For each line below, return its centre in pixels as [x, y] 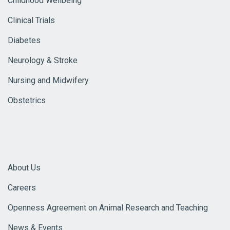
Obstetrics [27, 100]
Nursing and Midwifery [48, 80]
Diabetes [24, 40]
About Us [24, 168]
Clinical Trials [31, 20]
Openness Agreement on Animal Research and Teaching [108, 208]
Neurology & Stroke [43, 60]
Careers [22, 188]
